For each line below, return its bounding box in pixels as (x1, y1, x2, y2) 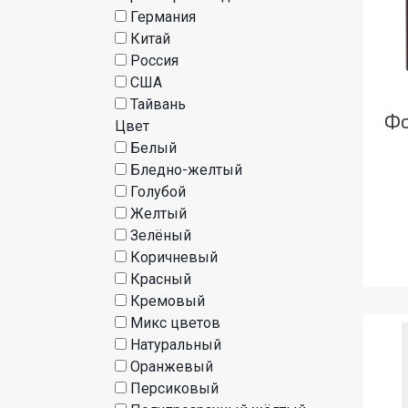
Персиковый (130, 380, 219, 397)
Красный (130, 270, 191, 288)
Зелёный (130, 227, 191, 244)
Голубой (130, 183, 186, 200)
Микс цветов (130, 314, 220, 331)
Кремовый (130, 292, 205, 310)
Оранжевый (130, 358, 213, 375)
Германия (130, 8, 196, 25)
